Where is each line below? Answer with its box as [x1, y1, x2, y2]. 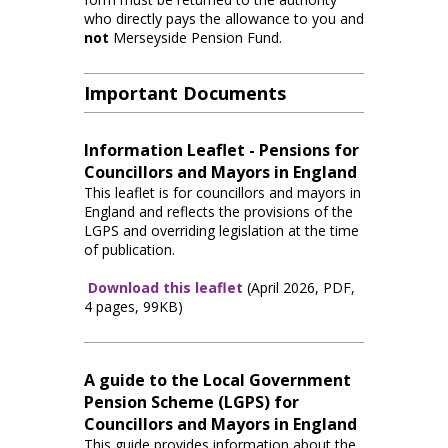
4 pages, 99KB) [84, 296, 183, 316]
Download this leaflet [88, 277, 243, 297]
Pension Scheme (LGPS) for [84, 390, 299, 413]
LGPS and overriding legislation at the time [84, 220, 359, 240]
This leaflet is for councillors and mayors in [84, 182, 361, 202]
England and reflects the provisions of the [84, 201, 353, 221]
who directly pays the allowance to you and [84, 8, 364, 28]
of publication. [84, 239, 175, 259]
